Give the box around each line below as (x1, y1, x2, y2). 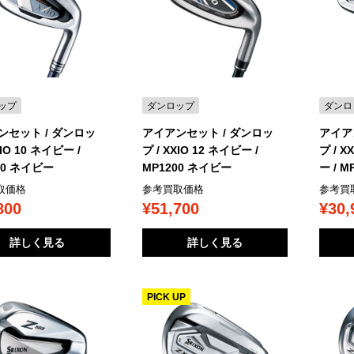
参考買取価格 (141, 183, 204, 195)
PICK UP (146, 292, 186, 303)
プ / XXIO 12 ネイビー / (141, 143, 258, 156)
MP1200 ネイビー (141, 160, 232, 174)
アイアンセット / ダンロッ (141, 126, 273, 139)
